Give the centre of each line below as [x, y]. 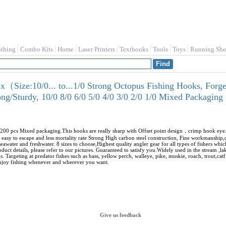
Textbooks [134, 49]
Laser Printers [97, 49]
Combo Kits [37, 49]
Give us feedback [121, 215]
